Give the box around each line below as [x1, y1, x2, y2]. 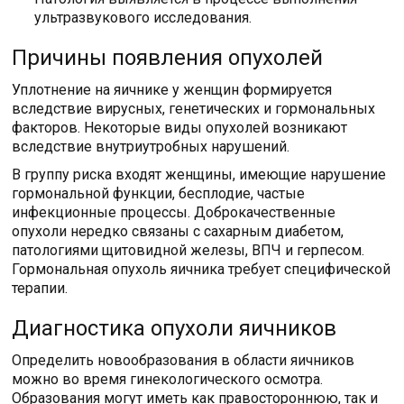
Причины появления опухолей [12, 44, 324, 70]
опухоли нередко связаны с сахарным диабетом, [12, 222, 344, 240]
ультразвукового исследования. [34, 8, 252, 26]
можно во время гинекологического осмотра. [12, 370, 324, 388]
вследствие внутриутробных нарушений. [12, 137, 290, 155]
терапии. [12, 279, 69, 297]
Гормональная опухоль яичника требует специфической [12, 260, 391, 278]
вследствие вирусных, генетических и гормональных [12, 99, 376, 117]
